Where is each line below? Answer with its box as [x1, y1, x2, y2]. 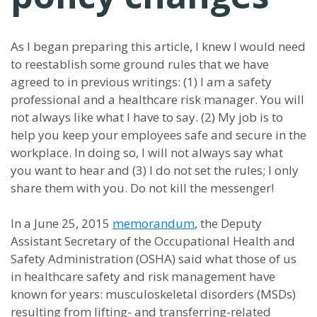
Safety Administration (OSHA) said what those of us [11, 250, 296, 267]
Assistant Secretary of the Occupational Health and [11, 233, 295, 249]
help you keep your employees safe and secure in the [11, 127, 306, 143]
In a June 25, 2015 [11, 215, 113, 231]
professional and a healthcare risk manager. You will [11, 91, 304, 108]
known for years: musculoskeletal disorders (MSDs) [11, 286, 296, 302]
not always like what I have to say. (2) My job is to [11, 109, 283, 125]
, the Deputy [195, 215, 262, 231]
